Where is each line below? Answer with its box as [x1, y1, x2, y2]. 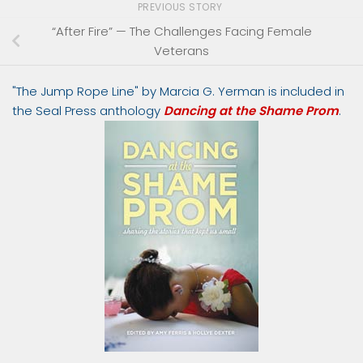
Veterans [154, 41, 209, 59]
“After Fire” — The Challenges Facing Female [51, 22, 312, 40]
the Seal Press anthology [12, 101, 164, 119]
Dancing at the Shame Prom [164, 101, 339, 119]
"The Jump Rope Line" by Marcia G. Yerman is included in [12, 82, 344, 100]
